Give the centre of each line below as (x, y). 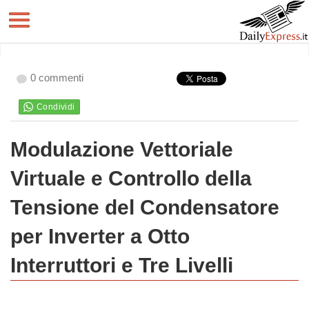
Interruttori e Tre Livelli (122, 265)
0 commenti (57, 78)
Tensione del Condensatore (145, 207)
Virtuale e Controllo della (131, 178)
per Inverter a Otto (100, 236)
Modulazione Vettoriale (122, 149)
